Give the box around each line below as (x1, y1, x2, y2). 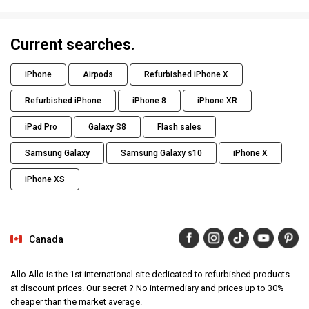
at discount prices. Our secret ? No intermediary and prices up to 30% (10, 282, 284, 293)
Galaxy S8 (88, 121, 126, 132)
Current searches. (10, 35, 135, 53)
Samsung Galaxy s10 (121, 148, 202, 158)
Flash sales (157, 121, 201, 132)
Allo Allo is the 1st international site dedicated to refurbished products (10, 268, 290, 279)
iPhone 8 (132, 95, 166, 106)
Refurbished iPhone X (144, 69, 228, 79)
